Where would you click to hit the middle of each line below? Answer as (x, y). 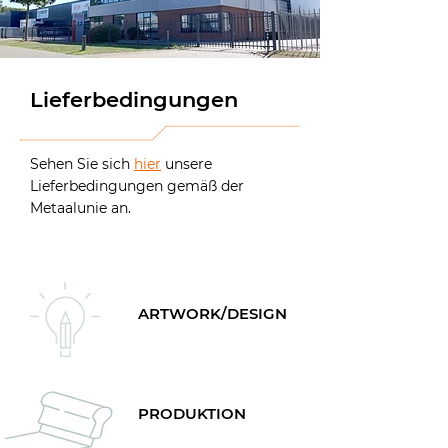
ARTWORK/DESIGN (212, 314)
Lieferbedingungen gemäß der (137, 186)
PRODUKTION (192, 414)
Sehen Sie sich (82, 164)
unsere (188, 164)
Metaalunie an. (80, 208)
